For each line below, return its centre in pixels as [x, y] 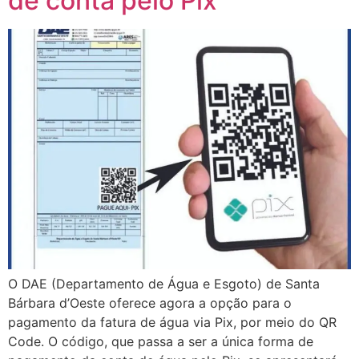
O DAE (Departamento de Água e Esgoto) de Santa [164, 283]
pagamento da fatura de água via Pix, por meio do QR [172, 322]
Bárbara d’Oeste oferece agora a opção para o [150, 303]
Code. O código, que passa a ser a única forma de [161, 341]
